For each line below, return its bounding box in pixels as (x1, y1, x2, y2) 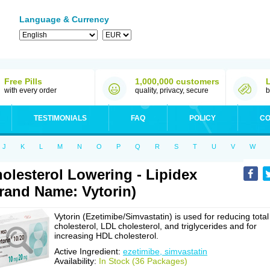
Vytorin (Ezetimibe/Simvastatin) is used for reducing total (54, 212, 269, 221)
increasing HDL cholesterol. (54, 231, 159, 240)
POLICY (189, 114, 216, 122)
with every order (4, 86, 57, 95)
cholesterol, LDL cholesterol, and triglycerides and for (54, 221, 257, 231)
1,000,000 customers (135, 77, 219, 86)
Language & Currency (19, 14, 109, 24)
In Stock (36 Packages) (99, 256, 187, 266)
